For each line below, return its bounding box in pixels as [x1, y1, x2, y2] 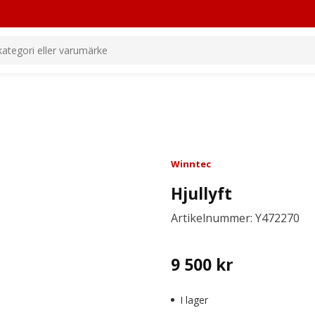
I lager [180, 293, 209, 307]
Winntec [171, 157, 212, 170]
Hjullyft [171, 183, 233, 205]
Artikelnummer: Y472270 [171, 210, 300, 226]
